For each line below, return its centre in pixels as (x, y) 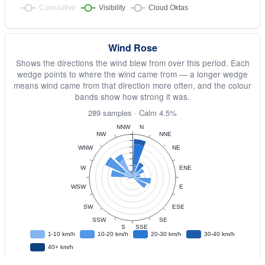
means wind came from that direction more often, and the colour (132, 85)
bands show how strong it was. (132, 96)
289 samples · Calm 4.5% (132, 113)
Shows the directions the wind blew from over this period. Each (132, 63)
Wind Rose (132, 48)
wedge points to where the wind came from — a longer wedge (132, 74)
